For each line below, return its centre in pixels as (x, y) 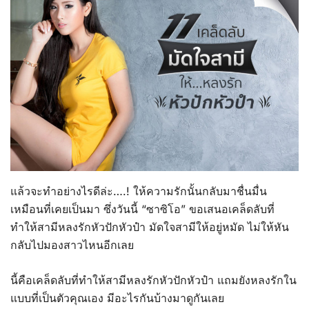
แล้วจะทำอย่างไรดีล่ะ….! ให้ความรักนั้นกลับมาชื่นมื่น (139, 191)
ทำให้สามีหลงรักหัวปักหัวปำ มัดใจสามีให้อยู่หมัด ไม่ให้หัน (150, 227)
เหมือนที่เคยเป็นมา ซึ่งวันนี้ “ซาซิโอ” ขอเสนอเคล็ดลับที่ (142, 209)
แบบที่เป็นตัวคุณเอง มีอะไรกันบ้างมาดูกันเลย (117, 298)
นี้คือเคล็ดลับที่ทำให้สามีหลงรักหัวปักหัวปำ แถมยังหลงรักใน (153, 280)
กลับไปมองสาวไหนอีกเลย (72, 245)
